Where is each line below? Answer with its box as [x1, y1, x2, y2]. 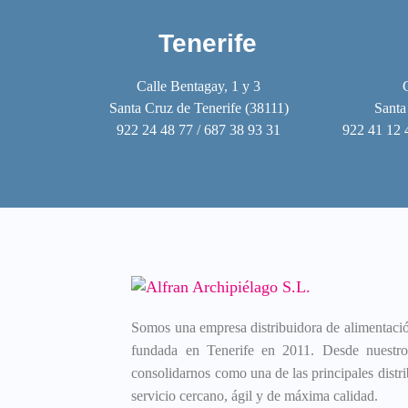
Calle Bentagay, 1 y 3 [137, 78, 260, 94]
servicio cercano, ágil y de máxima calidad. [131, 388, 379, 403]
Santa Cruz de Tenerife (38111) [108, 100, 289, 116]
